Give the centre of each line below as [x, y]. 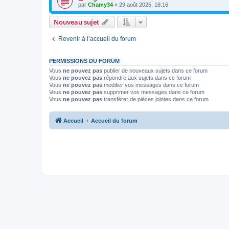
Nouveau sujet [76, 22]
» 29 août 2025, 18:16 [141, 5]
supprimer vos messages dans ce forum [153, 92]
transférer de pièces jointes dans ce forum [155, 99]
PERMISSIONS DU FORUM [84, 61]
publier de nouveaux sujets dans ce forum [155, 71]
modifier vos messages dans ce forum [151, 85]
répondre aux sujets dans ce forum [146, 78]
